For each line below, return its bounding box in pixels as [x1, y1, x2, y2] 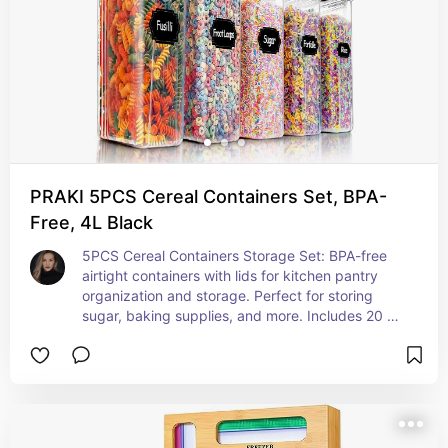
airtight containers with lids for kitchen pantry [82, 267, 378, 284]
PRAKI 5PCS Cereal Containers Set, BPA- [30, 186, 387, 207]
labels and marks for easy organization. [82, 327, 339, 344]
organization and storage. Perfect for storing [82, 287, 373, 304]
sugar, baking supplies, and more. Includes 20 [82, 307, 383, 324]
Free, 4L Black [30, 212, 153, 233]
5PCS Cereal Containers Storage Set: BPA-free [82, 247, 387, 264]
